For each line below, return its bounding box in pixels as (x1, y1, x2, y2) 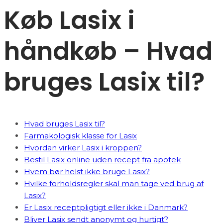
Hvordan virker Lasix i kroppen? (24, 143, 142, 152)
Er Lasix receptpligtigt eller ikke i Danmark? (24, 203, 188, 212)
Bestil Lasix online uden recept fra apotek (24, 155, 181, 164)
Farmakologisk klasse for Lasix (24, 131, 137, 140)
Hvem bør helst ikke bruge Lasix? (24, 167, 150, 176)
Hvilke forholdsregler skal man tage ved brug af (24, 179, 204, 188)
